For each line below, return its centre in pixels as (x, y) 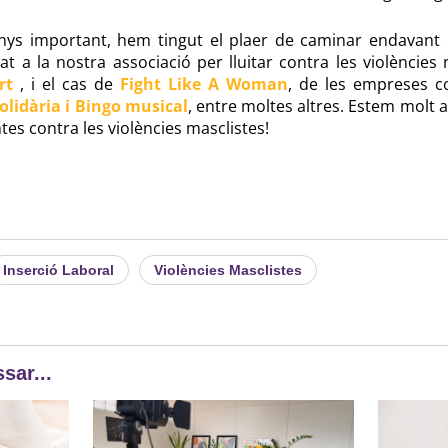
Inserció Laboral (58, 269)
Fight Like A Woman (204, 83)
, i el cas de (69, 83)
